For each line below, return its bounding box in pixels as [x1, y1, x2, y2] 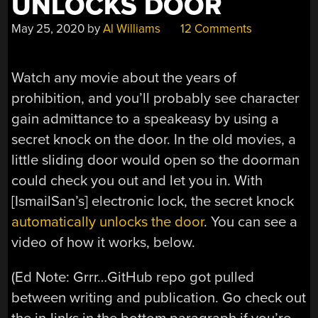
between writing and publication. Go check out [11, 289, 307, 307]
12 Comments [177, 21, 253, 37]
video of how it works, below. [11, 234, 196, 252]
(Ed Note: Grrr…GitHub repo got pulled [11, 268, 255, 287]
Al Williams [103, 21, 161, 37]
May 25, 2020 [11, 21, 85, 37]
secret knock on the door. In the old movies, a [11, 131, 297, 149]
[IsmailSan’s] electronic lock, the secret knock [11, 192, 295, 211]
